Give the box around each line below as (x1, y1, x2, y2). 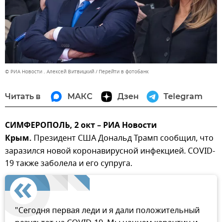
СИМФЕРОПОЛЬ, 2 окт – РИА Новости (5, 119, 157, 133)
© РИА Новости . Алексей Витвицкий (5, 68, 94, 76)
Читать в (5, 92, 41, 102)
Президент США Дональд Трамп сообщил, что (32, 132, 214, 145)
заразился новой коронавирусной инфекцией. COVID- (5, 145, 215, 158)
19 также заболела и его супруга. (5, 158, 132, 170)
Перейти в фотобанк (99, 68, 149, 76)
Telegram (164, 92, 203, 102)
